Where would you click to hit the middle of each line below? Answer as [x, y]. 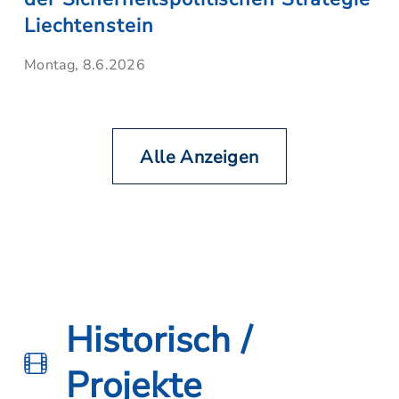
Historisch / [159, 340]
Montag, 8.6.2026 [85, 65]
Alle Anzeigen [199, 157]
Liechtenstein [89, 26]
